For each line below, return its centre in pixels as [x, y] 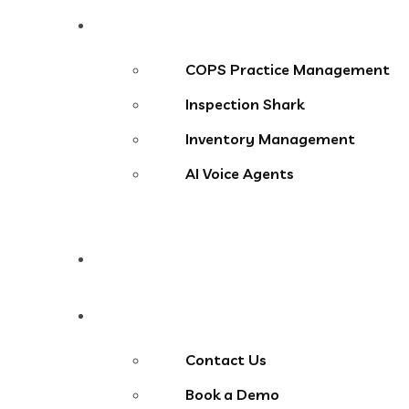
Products [145, 25]
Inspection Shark [245, 105]
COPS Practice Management [288, 70]
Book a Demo [232, 395]
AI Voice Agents [240, 174]
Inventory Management [270, 139]
